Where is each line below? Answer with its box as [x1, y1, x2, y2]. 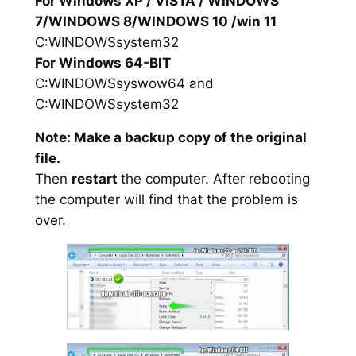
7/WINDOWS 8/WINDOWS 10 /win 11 [34, 13, 277, 29]
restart [71, 171, 121, 188]
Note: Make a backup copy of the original [34, 130, 307, 146]
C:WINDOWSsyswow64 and [34, 75, 214, 91]
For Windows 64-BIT [34, 54, 171, 71]
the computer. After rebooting [120, 171, 310, 188]
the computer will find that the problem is [34, 192, 298, 208]
